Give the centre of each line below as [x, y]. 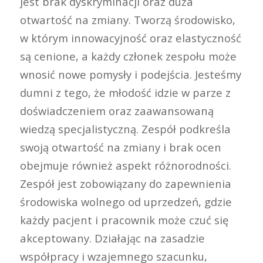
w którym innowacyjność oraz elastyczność [130, 38]
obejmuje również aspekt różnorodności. [125, 166]
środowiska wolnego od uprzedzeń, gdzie [126, 202]
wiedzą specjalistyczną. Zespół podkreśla [125, 129]
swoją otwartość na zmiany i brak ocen [120, 147]
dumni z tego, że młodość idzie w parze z [127, 93]
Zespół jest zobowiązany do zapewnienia [125, 184]
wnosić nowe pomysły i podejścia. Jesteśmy [130, 75]
